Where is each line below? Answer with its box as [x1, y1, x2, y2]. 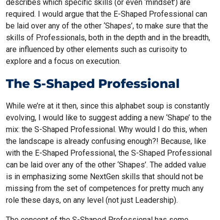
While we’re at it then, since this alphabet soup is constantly [6, 101, 210, 110]
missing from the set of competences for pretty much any [6, 183, 204, 193]
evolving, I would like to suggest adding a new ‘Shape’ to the [6, 112, 212, 122]
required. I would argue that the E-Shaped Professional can [6, 9, 207, 19]
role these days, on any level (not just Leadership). [6, 195, 178, 205]
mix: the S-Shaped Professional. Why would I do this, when [6, 124, 207, 134]
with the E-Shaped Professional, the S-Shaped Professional [6, 148, 212, 158]
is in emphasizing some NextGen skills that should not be [6, 171, 203, 181]
